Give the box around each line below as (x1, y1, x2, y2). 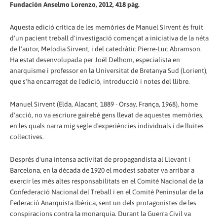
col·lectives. (10, 132, 44, 141)
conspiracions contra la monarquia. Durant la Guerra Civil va (10, 209, 191, 218)
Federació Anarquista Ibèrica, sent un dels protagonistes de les (10, 198, 196, 207)
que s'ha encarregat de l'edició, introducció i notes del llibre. (10, 77, 190, 85)
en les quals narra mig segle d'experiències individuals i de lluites (10, 121, 204, 130)
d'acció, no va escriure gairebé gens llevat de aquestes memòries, (10, 110, 204, 119)
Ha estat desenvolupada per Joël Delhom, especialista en (10, 55, 180, 64)
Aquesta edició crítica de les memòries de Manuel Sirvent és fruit (10, 23, 203, 31)
